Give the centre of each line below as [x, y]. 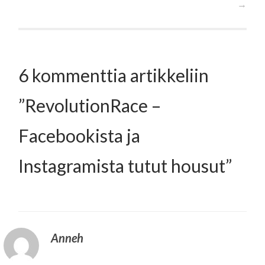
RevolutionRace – [93, 105]
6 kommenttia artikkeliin [114, 75]
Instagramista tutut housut [122, 165]
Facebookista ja [80, 135]
